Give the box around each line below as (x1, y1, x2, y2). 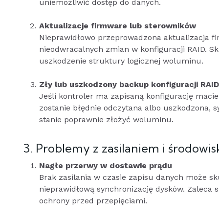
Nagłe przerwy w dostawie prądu (39, 161, 172, 170)
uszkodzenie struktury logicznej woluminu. (39, 56, 203, 66)
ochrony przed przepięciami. (39, 196, 147, 205)
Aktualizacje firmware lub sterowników (39, 21, 196, 30)
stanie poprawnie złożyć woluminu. (39, 115, 174, 124)
